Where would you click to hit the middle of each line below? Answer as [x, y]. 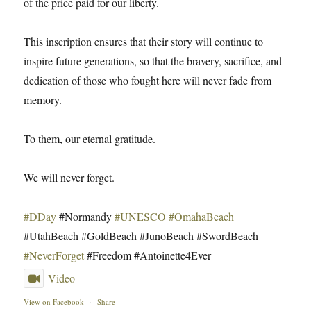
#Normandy [86, 217]
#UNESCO [141, 217]
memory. [43, 100]
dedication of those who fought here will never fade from [148, 81]
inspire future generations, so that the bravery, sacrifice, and [153, 61]
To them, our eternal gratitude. [90, 139]
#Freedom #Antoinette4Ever [148, 255]
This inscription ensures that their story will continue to [144, 42]
